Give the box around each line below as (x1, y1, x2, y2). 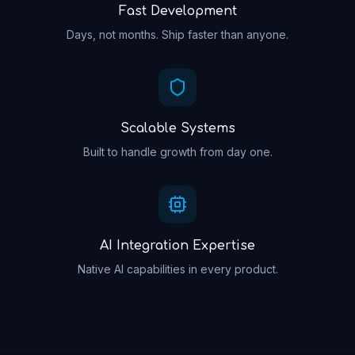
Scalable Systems (120, 120, 235, 136)
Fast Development (118, 3, 237, 18)
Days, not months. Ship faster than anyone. (67, 27, 288, 41)
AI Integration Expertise (100, 238, 255, 253)
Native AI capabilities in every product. (77, 261, 278, 276)
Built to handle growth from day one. (82, 144, 273, 158)
